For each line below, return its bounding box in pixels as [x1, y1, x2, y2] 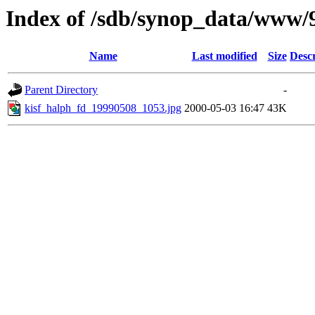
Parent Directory [25, 84, 98, 96]
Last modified [191, 50, 257, 63]
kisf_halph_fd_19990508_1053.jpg [25, 102, 181, 115]
